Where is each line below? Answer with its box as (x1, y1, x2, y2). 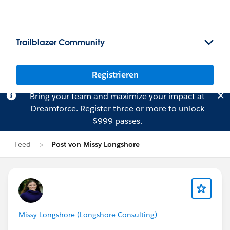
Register (80, 103, 111, 114)
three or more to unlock (110, 103, 204, 114)
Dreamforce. (30, 103, 80, 114)
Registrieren (91, 69, 139, 80)
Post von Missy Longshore (51, 140, 140, 149)
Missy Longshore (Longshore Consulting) (18, 210, 157, 219)
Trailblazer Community (16, 37, 105, 48)
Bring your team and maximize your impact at (29, 91, 205, 102)
